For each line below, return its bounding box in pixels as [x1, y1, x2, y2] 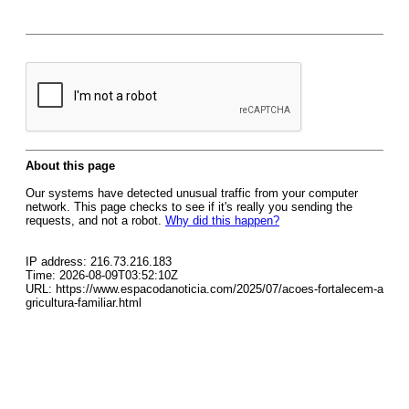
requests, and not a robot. [26, 214, 165, 227]
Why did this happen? [165, 214, 279, 227]
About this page [26, 159, 115, 173]
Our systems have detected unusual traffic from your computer [26, 186, 358, 200]
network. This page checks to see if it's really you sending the [26, 200, 352, 214]
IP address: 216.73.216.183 [26, 255, 172, 268]
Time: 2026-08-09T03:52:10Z [26, 268, 178, 282]
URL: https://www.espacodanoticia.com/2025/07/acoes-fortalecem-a [26, 282, 383, 296]
